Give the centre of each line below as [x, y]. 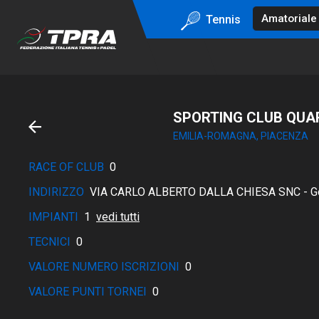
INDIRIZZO [56, 192]
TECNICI [49, 242]
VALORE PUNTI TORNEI [88, 292]
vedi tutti [118, 217]
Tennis [223, 19]
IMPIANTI [53, 217]
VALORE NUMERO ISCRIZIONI [104, 267]
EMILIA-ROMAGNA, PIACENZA [240, 136]
